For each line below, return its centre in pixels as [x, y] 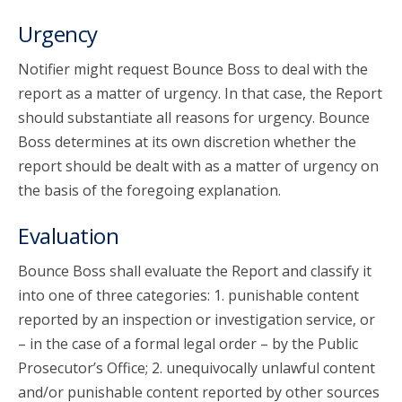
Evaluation [68, 236]
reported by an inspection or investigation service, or [197, 319]
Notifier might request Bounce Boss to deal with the [193, 69]
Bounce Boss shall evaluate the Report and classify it [195, 271]
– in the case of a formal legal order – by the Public [188, 344]
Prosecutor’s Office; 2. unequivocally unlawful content [197, 368]
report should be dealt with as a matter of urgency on [198, 166]
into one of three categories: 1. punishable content [188, 295]
